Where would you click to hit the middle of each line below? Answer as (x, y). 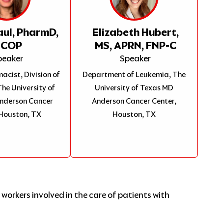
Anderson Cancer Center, (134, 101)
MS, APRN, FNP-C (135, 45)
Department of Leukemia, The (134, 74)
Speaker (136, 58)
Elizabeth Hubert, (135, 32)
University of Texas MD (134, 87)
